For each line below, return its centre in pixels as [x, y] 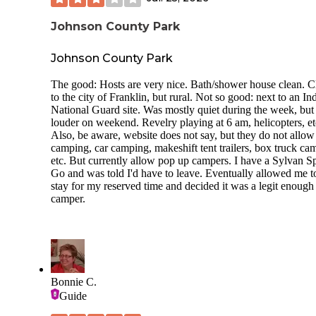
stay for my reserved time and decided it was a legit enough [182, 186]
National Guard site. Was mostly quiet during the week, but [182, 110]
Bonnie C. [74, 282]
